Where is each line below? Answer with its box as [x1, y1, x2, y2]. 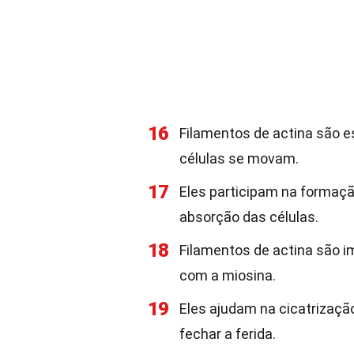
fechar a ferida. [179, 326, 276, 342]
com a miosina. [179, 267, 276, 284]
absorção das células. [179, 209, 318, 225]
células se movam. [179, 150, 299, 167]
